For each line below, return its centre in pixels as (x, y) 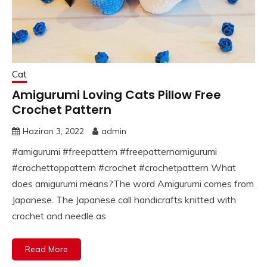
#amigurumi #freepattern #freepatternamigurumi (114, 151)
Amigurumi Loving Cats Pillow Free (117, 94)
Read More (46, 249)
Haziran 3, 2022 (53, 131)
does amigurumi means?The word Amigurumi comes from (133, 183)
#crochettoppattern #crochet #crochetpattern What (124, 167)
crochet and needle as (59, 215)
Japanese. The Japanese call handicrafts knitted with (124, 199)
